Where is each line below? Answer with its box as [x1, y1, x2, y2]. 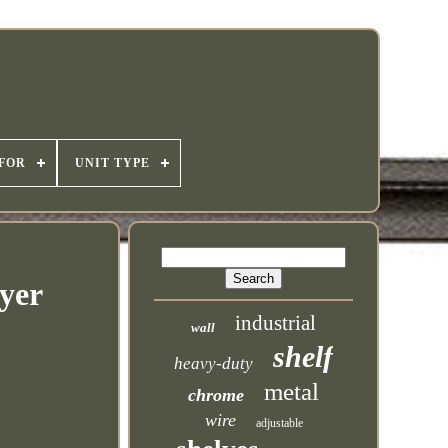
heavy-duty [174, 354, 254, 373]
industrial [235, 311, 317, 335]
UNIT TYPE [75, 156, 150, 170]
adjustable [255, 416, 303, 430]
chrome [188, 385, 245, 405]
